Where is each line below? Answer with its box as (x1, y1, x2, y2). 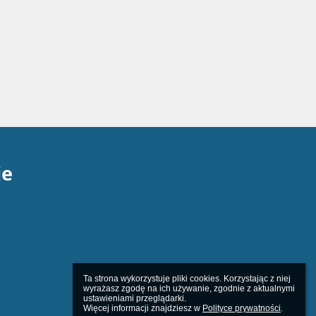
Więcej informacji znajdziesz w (83, 303, 202, 313)
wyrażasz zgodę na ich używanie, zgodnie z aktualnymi (83, 284, 295, 293)
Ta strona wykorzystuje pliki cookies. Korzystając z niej (83, 274, 291, 284)
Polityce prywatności (202, 303, 281, 313)
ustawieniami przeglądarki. (83, 293, 186, 303)
